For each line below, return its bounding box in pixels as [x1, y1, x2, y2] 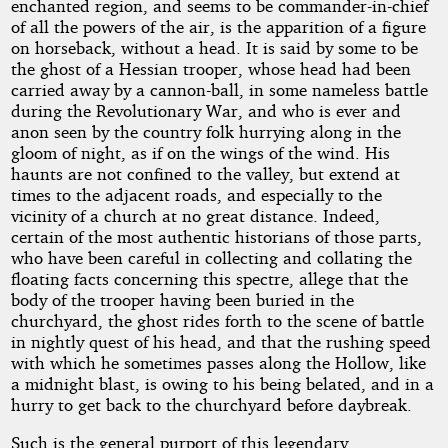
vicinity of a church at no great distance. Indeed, [10, 204, 380, 226]
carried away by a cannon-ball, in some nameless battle [10, 78, 428, 100]
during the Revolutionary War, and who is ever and [10, 99, 401, 121]
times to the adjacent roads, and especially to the [10, 183, 382, 205]
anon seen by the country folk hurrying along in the [10, 120, 401, 142]
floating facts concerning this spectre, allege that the [10, 267, 408, 289]
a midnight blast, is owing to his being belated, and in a [10, 372, 434, 394]
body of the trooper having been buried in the [10, 288, 354, 310]
